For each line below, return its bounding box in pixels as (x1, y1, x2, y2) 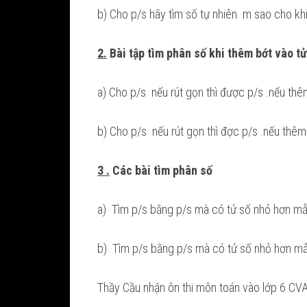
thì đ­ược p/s (206, 85, 266, 99)
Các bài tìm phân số (110, 163, 212, 177)
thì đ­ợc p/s (207, 124, 260, 138)
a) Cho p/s (97, 85, 149, 99)
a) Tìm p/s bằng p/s (97, 202, 195, 217)
